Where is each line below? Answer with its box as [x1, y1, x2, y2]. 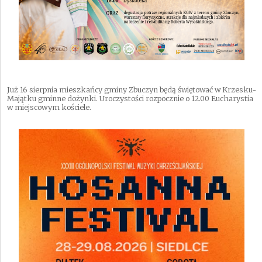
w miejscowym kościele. [7, 103, 91, 112]
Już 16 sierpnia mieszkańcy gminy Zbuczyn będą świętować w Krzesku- [7, 85, 256, 95]
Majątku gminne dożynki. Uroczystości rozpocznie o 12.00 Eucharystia [7, 94, 253, 104]
